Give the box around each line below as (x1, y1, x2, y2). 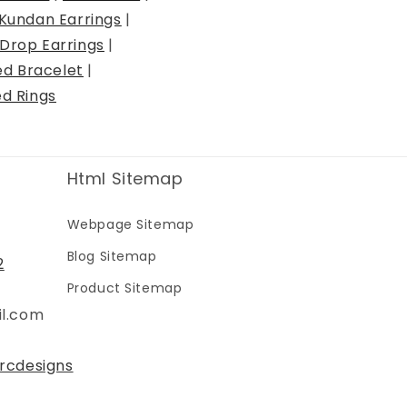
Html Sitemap (66, 167, 184, 190)
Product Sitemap (66, 279, 183, 297)
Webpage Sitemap (66, 215, 194, 233)
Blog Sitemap (66, 247, 157, 265)
